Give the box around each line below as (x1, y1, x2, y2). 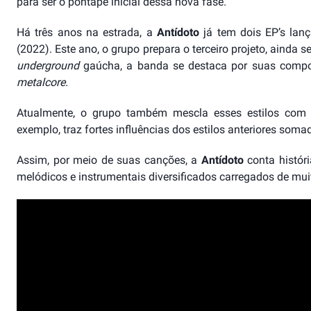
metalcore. (17, 76, 68, 90)
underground (17, 59, 79, 73)
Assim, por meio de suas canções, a (17, 153, 201, 167)
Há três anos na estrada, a (17, 26, 157, 40)
